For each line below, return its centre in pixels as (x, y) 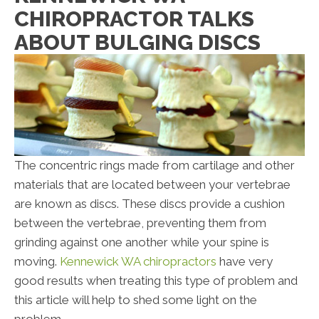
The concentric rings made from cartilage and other (155, 166)
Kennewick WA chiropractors (138, 262)
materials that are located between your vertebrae (152, 185)
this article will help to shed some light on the (136, 300)
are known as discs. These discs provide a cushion (150, 204)
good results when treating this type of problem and (156, 281)
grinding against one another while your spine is (142, 242)
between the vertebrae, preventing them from (140, 223)
